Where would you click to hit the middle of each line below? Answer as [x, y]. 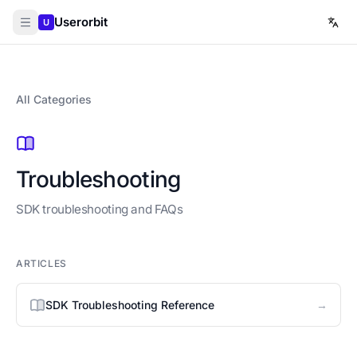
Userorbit [81, 22]
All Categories [54, 99]
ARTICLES [41, 263]
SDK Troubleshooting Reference [130, 305]
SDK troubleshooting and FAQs [100, 209]
